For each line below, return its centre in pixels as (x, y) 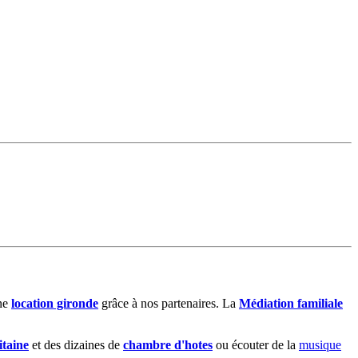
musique (320, 344)
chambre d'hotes (168, 344)
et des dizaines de (76, 344)
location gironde (55, 303)
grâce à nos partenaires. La (169, 303)
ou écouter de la (256, 344)
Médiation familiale (291, 303)
